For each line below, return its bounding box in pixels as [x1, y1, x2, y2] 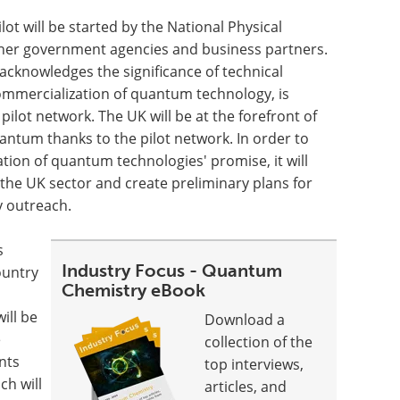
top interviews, [204, 354, 304, 374]
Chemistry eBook [62, 279, 206, 301]
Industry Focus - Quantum [62, 259, 283, 281]
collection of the [204, 331, 313, 352]
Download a [204, 309, 286, 329]
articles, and [204, 376, 287, 396]
